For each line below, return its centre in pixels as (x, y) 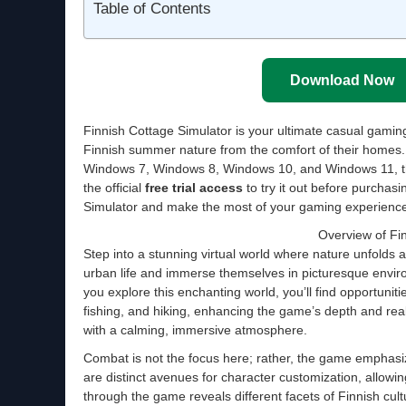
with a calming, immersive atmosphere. (195, 330)
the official (114, 188)
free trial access (194, 188)
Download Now (342, 80)
